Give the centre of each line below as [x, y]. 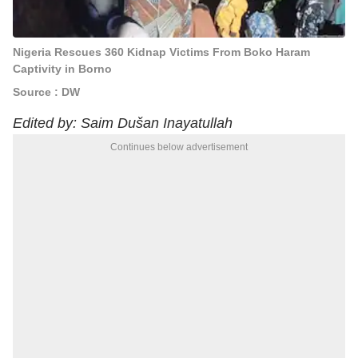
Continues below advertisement [179, 147]
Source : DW [46, 92]
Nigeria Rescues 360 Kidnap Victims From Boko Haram [161, 52]
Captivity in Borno [62, 69]
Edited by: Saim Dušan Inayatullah [123, 123]
